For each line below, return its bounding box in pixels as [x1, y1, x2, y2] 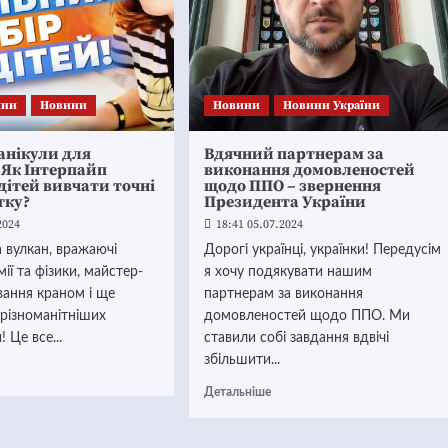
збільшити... [203, 353, 280, 367]
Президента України [203, 192, 366, 212]
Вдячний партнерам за [203, 144, 384, 164]
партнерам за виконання [203, 287, 363, 301]
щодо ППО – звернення [203, 176, 381, 196]
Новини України [282, 98, 380, 113]
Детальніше [203, 386, 271, 398]
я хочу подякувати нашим [203, 265, 372, 279]
